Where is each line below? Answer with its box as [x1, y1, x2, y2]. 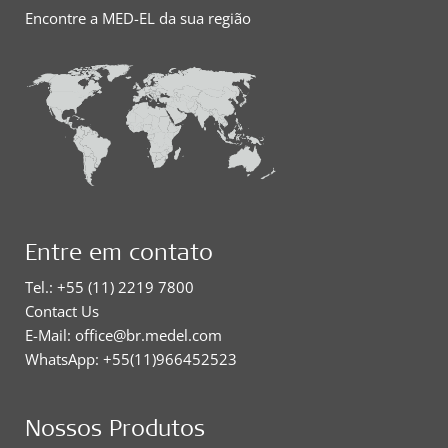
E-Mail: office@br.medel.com [25, 325, 222, 345]
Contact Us [25, 301, 99, 321]
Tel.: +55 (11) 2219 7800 [25, 277, 194, 297]
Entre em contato [25, 236, 213, 266]
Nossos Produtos [25, 412, 205, 442]
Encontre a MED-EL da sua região [25, 8, 251, 28]
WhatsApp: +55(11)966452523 [25, 349, 237, 369]
